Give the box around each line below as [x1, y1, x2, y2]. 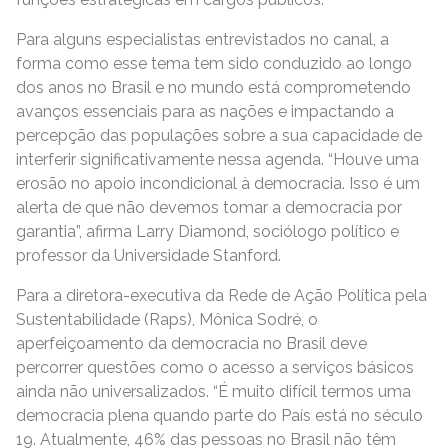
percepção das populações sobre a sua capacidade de [16, 126, 422, 145]
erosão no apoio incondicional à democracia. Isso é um [16, 174, 420, 193]
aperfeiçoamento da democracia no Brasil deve [16, 334, 367, 353]
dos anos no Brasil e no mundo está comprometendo [16, 78, 411, 97]
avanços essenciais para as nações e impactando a [16, 102, 394, 121]
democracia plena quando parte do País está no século [16, 406, 423, 425]
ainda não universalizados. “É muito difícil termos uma [16, 382, 411, 401]
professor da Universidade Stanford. [16, 246, 281, 265]
